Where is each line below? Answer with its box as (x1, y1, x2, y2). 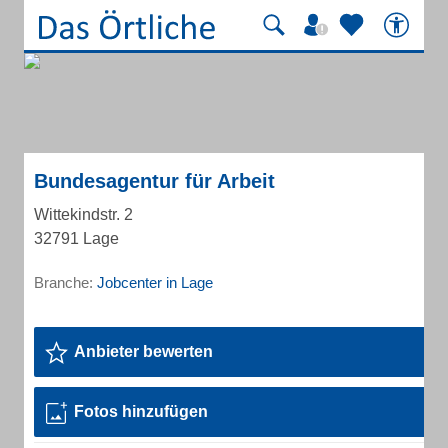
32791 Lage (34, 230, 119, 247)
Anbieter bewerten (74, 343, 213, 360)
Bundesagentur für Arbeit (34, 170, 275, 192)
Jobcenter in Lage (97, 274, 213, 291)
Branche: (34, 274, 97, 291)
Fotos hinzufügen (74, 403, 208, 420)
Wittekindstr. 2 (34, 206, 133, 223)
